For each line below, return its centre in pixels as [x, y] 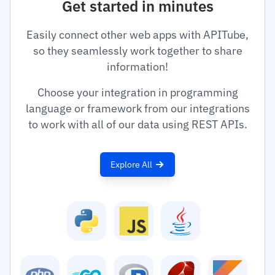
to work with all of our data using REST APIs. [137, 124]
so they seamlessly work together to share [137, 51]
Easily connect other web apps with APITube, [137, 35]
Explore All [131, 164]
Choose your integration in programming [137, 92]
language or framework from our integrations [137, 108]
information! [137, 67]
